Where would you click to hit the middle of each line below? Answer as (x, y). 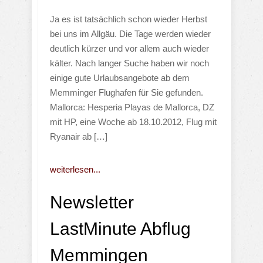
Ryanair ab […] (79, 136)
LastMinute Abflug (120, 228)
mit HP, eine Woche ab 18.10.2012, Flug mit (133, 122)
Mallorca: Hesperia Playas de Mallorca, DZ (132, 107)
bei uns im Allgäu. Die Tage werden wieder (130, 33)
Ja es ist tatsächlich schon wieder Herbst (129, 19)
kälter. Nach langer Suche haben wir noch (129, 63)
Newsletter (92, 202)
